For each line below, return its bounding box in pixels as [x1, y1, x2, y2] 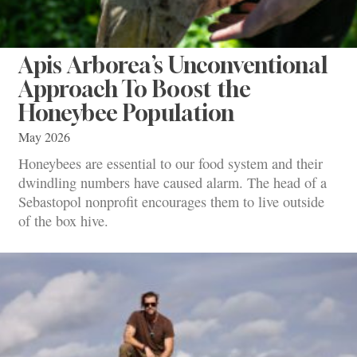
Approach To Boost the [18, 75, 251, 102]
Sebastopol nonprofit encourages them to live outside [18, 192, 324, 212]
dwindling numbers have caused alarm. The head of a [18, 173, 327, 193]
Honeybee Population [18, 99, 234, 126]
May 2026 [18, 127, 70, 146]
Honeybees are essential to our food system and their [18, 154, 323, 174]
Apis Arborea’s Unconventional [18, 51, 328, 78]
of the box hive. [18, 211, 108, 231]
